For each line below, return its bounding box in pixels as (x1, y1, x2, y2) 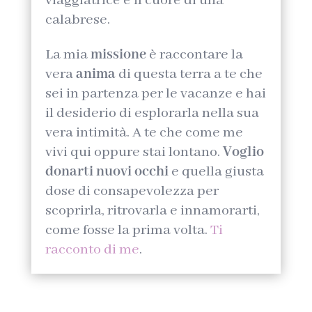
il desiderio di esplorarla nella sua (45, 104, 259, 122)
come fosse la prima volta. (45, 221, 210, 239)
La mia (45, 45, 88, 63)
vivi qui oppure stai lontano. (45, 143, 223, 161)
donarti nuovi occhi (45, 162, 169, 180)
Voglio (222, 143, 264, 161)
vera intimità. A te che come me (45, 123, 243, 141)
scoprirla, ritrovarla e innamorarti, (45, 201, 260, 219)
